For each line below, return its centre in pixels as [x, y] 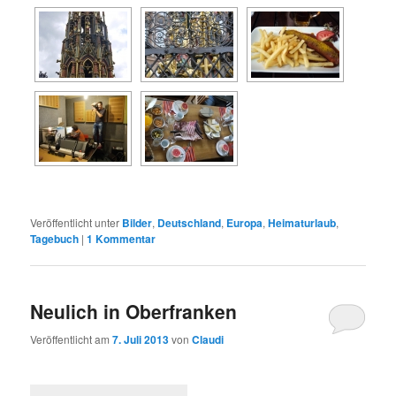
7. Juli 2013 [141, 339]
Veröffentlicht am [72, 339]
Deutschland [190, 222]
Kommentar [125, 238]
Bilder [137, 222]
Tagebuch [55, 238]
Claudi [208, 339]
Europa [245, 222]
